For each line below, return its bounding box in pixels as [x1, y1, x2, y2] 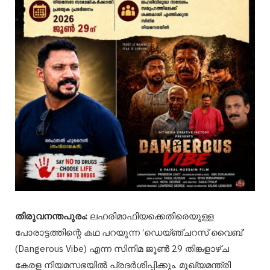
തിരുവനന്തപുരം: [15, 210, 87, 222]
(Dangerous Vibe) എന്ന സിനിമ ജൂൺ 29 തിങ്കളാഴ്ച [15, 242, 229, 254]
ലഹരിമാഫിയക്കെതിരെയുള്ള [87, 210, 214, 222]
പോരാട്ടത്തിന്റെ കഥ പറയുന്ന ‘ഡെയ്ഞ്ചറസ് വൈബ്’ [15, 226, 244, 238]
